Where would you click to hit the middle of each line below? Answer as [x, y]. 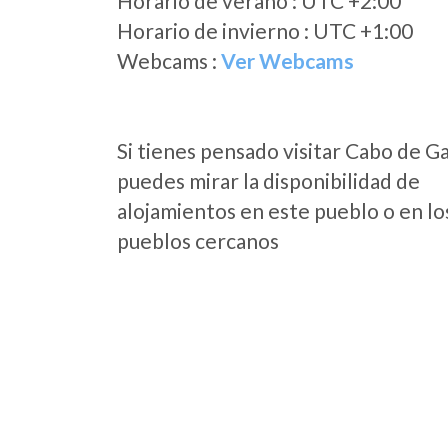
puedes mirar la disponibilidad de [268, 180]
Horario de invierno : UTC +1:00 [265, 30]
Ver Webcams [287, 60]
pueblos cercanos [198, 240]
